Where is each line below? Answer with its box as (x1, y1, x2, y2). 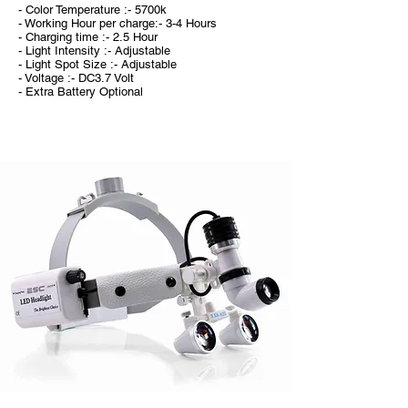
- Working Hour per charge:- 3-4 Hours (18, 16, 217, 30)
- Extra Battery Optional (18, 85, 150, 98)
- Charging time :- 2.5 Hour (18, 30, 158, 44)
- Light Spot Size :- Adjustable (18, 57, 177, 71)
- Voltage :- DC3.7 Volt (18, 71, 134, 85)
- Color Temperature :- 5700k (18, 3, 167, 16)
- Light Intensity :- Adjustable (18, 44, 170, 57)
